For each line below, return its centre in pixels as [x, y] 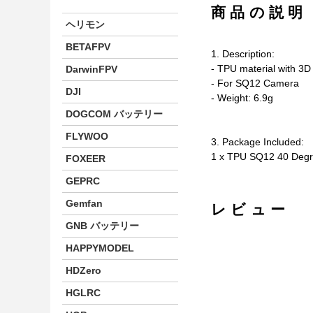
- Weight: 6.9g [242, 97]
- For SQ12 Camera [255, 83]
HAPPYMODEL [100, 248]
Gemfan [84, 203]
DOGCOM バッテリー [114, 114]
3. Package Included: [257, 141]
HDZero [83, 270]
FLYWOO [87, 136]
